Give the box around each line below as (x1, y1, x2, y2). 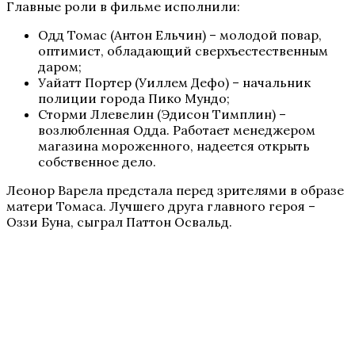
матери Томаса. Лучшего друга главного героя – (6, 198, 315, 215)
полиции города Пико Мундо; (38, 90, 230, 107)
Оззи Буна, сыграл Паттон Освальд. (6, 214, 232, 231)
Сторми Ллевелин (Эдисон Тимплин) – (38, 106, 286, 123)
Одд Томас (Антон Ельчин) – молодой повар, (38, 27, 322, 44)
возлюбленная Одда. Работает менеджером (38, 122, 315, 139)
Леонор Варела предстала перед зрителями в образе (6, 182, 344, 199)
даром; (38, 59, 82, 75)
